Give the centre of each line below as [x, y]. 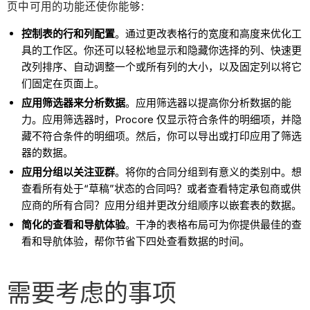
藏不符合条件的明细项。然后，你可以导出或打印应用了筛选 [162, 136]
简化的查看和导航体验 [74, 224]
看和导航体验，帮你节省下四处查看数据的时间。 [136, 241]
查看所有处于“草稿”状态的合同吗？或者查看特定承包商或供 [162, 188]
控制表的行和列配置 [69, 34]
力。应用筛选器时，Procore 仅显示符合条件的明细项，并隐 [162, 120]
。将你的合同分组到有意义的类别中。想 [209, 172]
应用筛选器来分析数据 [74, 103]
